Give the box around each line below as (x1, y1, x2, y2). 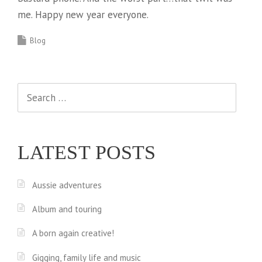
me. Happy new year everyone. (18, 8, 149, 21)
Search (17, 84, 46, 97)
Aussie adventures (32, 179, 102, 191)
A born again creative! (32, 227, 114, 239)
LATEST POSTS (18, 141, 156, 163)
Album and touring (32, 203, 102, 215)
